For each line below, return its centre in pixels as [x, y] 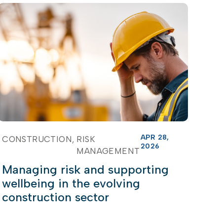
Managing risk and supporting [86, 169]
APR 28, [155, 137]
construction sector [56, 197]
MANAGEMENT [108, 151]
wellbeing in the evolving [71, 183]
